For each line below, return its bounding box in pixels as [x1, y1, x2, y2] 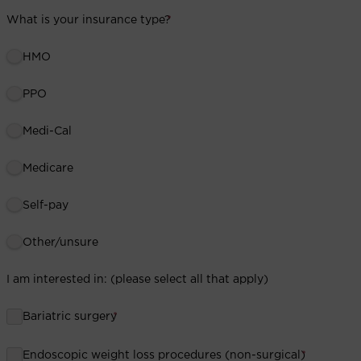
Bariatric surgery [23, 310, 117, 322]
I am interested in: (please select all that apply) [6, 273, 268, 285]
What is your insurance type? [6, 14, 171, 26]
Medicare [23, 162, 73, 174]
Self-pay [23, 199, 68, 211]
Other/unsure [23, 236, 98, 248]
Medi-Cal [23, 125, 72, 137]
